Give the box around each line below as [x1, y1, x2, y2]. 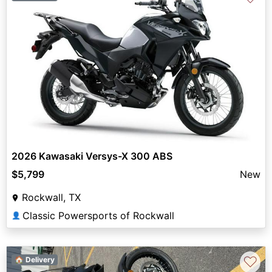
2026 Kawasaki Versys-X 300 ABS [12, 150, 172, 163]
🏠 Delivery [14, 255, 55, 265]
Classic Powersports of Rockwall [22, 209, 174, 222]
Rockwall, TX [22, 191, 81, 204]
